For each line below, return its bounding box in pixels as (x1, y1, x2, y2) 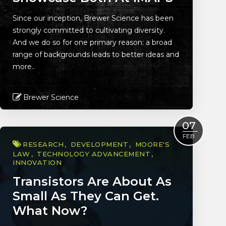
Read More (69, 117, 116, 127)
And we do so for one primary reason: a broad (13, 38, 172, 47)
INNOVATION (13, 158, 62, 166)
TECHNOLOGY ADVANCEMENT (37, 150, 150, 158)
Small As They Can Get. (13, 189, 159, 203)
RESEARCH (23, 140, 64, 148)
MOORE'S (135, 140, 169, 148)
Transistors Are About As (13, 174, 172, 189)
